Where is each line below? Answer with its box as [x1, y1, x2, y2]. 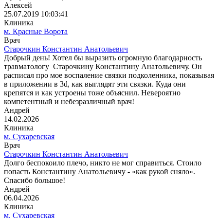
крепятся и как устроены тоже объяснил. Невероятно [4, 89, 181, 97]
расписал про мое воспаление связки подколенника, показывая [4, 71, 214, 80]
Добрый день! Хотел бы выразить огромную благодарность [4, 54, 202, 62]
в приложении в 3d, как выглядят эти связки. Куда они [4, 80, 186, 89]
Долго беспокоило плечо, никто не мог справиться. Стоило [4, 159, 201, 167]
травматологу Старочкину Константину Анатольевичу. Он [4, 62, 202, 71]
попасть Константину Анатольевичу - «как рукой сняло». [4, 167, 195, 176]
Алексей [4, 1, 32, 10]
